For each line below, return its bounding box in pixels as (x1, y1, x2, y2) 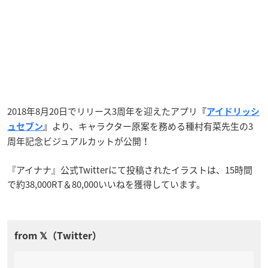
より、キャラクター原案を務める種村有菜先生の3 (52, 119, 253, 133)
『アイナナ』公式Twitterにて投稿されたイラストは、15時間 (7, 163, 252, 176)
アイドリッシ (206, 106, 260, 116)
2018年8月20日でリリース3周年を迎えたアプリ (7, 104, 197, 118)
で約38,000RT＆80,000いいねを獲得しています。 (7, 177, 205, 191)
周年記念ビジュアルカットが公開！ (7, 134, 150, 148)
